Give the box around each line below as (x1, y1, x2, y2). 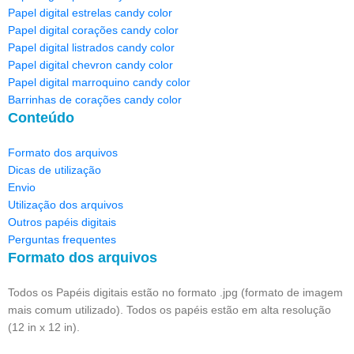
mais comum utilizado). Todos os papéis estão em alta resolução (8, 303, 331, 316)
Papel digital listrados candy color (8, 40, 175, 54)
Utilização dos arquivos (8, 198, 123, 211)
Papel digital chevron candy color (8, 58, 173, 71)
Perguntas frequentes (8, 232, 116, 246)
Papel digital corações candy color (8, 23, 179, 36)
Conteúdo (8, 109, 74, 126)
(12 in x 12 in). (8, 320, 80, 333)
